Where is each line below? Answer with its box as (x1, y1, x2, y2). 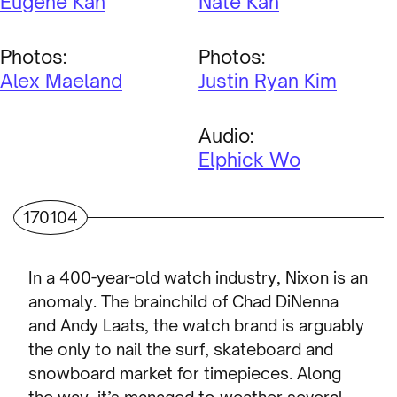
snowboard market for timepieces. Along (28, 363, 342, 384)
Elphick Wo (198, 147, 300, 171)
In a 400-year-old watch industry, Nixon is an (28, 268, 369, 288)
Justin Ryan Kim (198, 68, 337, 92)
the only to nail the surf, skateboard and (28, 339, 334, 360)
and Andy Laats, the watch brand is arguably (28, 315, 365, 336)
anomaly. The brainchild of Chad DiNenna (28, 292, 339, 312)
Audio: (198, 123, 253, 147)
